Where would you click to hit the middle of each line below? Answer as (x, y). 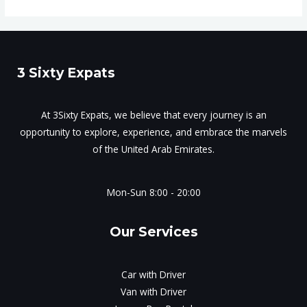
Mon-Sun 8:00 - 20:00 (153, 193)
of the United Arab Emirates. (153, 149)
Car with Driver (153, 274)
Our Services (153, 232)
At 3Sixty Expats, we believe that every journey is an (153, 115)
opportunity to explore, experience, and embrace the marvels (153, 132)
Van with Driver (153, 291)
